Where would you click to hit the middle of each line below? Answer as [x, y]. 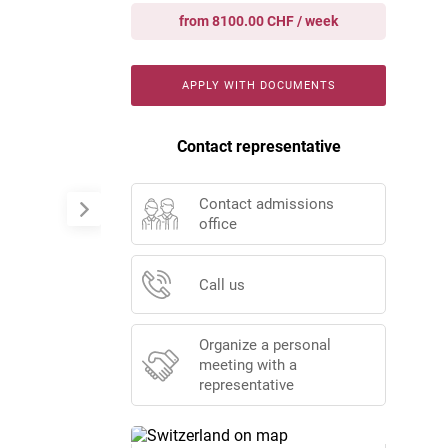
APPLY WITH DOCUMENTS [258, 85]
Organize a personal [265, 345]
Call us [222, 284]
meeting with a [248, 365]
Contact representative [258, 146]
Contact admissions [266, 204]
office [218, 224]
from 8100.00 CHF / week [258, 21]
